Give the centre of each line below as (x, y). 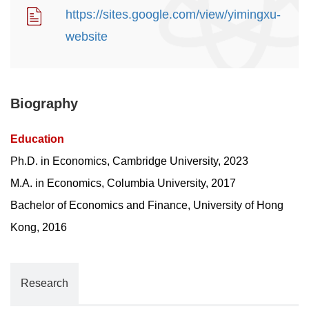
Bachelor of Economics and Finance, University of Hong (147, 206)
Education (37, 139)
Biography (44, 104)
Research (44, 283)
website (87, 37)
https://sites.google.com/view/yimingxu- (173, 15)
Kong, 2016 (39, 228)
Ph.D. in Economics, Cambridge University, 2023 (129, 161)
